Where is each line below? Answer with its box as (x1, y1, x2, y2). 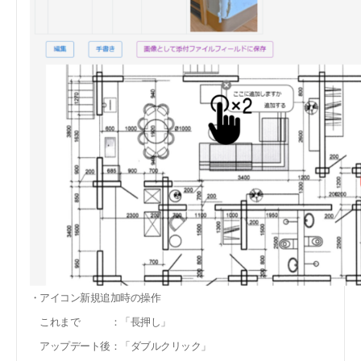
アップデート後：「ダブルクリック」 (30, 339, 211, 352)
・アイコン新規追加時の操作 (30, 291, 161, 304)
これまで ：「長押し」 (30, 315, 171, 328)
